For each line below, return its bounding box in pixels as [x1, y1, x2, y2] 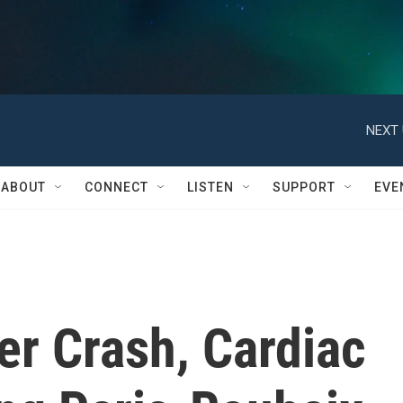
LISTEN [187, 180, 234, 194]
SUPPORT [273, 180, 336, 194]
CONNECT [85, 180, 148, 194]
